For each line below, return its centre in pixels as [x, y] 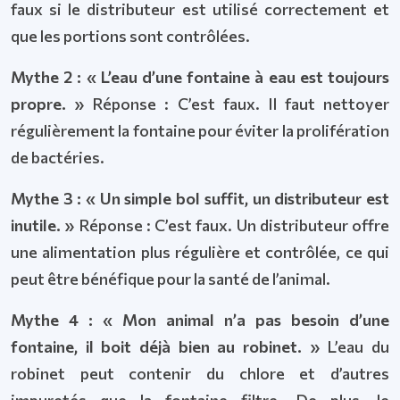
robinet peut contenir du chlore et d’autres [200, 373]
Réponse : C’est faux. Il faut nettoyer [241, 104]
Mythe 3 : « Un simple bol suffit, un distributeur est [200, 198]
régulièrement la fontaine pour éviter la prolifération [200, 130]
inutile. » [45, 225]
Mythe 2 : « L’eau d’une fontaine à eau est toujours [200, 77]
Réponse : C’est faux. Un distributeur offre [233, 225]
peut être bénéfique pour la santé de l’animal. [171, 279]
